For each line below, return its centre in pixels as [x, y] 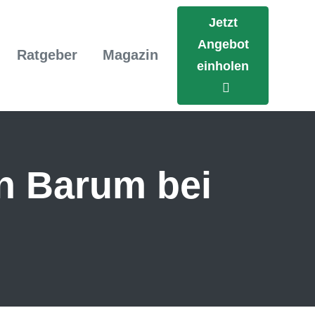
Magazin [130, 55]
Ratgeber [47, 55]
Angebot [223, 44]
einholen [223, 66]
